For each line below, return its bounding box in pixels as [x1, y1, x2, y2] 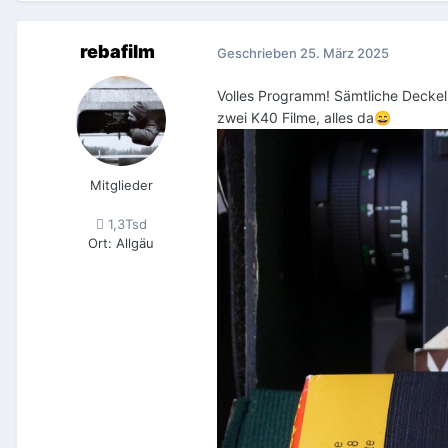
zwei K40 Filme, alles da [217, 109, 374, 127]
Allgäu [116, 235, 154, 252]
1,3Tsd [103, 216, 147, 233]
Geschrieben [217, 44, 300, 61]
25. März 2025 [300, 44, 389, 61]
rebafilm [79, 41, 155, 63]
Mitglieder [89, 177, 153, 194]
